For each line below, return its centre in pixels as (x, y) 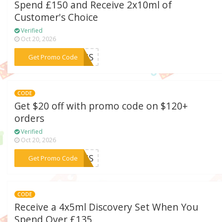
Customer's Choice (56, 18)
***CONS (74, 57)
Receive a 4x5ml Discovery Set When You (107, 207)
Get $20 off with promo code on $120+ (101, 106)
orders (29, 119)
